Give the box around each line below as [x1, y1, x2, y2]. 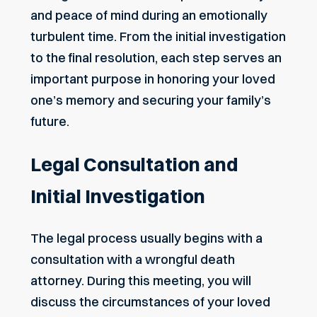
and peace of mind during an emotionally [30, 7, 267, 24]
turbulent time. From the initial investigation [30, 28, 286, 45]
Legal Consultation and [30, 152, 238, 176]
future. [30, 113, 69, 130]
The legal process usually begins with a [30, 230, 263, 247]
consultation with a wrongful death [30, 251, 235, 268]
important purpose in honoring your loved [30, 71, 275, 88]
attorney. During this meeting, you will [30, 272, 251, 289]
